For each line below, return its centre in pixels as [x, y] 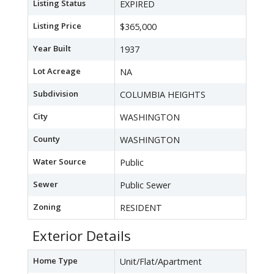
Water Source [60, 162]
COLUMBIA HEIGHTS [163, 95]
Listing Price [57, 26]
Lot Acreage [57, 71]
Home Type [55, 261]
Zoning [47, 207]
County [46, 139]
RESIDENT [141, 208]
